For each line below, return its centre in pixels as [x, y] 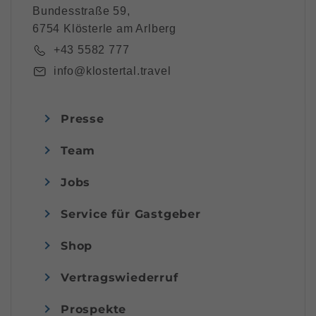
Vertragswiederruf [120, 277]
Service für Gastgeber [131, 214]
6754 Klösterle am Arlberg [104, 29]
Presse [83, 119]
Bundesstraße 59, [83, 11]
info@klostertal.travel [112, 71]
